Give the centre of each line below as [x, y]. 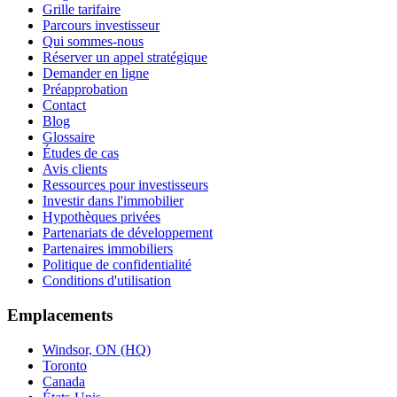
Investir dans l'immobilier [113, 201]
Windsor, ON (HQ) [97, 349]
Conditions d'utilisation [107, 281]
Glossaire [69, 137]
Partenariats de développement [128, 233]
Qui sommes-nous [93, 42]
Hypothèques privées [101, 217]
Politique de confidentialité [117, 265]
